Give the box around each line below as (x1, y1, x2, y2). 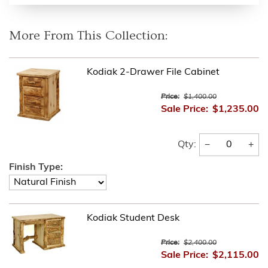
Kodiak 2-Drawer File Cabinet (87, 68, 220, 77)
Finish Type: (9, 163, 63, 172)
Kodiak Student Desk (87, 214, 179, 223)
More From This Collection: (9, 28, 168, 43)
